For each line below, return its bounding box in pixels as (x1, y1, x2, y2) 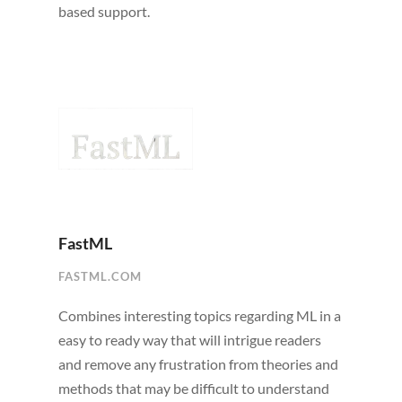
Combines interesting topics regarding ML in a (57, 307, 341, 325)
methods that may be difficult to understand (57, 380, 329, 398)
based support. (57, 3, 150, 21)
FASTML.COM (57, 269, 142, 284)
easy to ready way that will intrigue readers (57, 331, 321, 349)
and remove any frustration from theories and (57, 355, 338, 373)
